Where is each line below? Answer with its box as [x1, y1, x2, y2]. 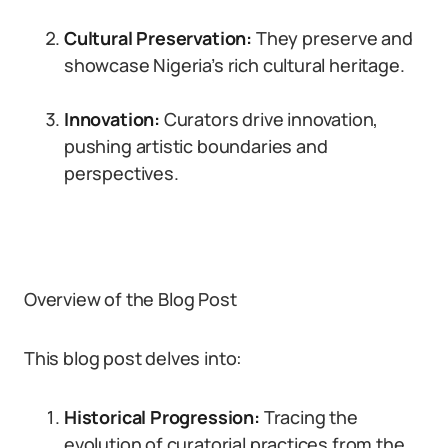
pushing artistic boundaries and [64, 134, 328, 158]
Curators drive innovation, [160, 107, 379, 131]
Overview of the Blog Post [24, 287, 237, 311]
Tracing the [259, 405, 358, 429]
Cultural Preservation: [64, 26, 253, 50]
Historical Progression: [64, 405, 260, 429]
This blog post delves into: [24, 346, 243, 370]
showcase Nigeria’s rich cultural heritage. [64, 53, 405, 77]
